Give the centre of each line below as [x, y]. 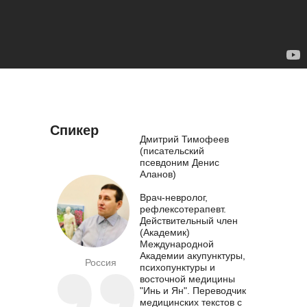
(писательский [172, 151]
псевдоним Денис [180, 162]
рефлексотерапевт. [183, 209]
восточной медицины [187, 279]
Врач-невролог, [174, 197]
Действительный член [189, 221]
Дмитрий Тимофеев [184, 139]
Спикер [74, 130]
